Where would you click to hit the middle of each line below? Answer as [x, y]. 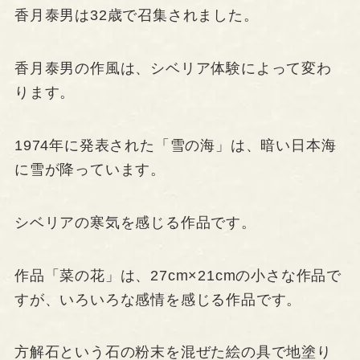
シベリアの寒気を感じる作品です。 [135, 222]
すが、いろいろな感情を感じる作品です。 [158, 299]
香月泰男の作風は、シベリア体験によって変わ [173, 69]
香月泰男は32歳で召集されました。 [136, 16]
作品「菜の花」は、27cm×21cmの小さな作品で [178, 275]
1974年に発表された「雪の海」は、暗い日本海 [175, 145]
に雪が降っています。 [90, 169]
